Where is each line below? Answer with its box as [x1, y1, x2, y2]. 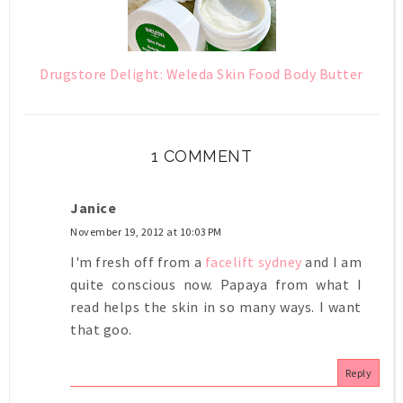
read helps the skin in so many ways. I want [70, 298, 362, 317]
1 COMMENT [150, 147, 253, 166]
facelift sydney [204, 253, 302, 272]
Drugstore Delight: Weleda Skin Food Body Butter [40, 65, 363, 84]
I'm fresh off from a [70, 253, 205, 272]
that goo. [70, 320, 132, 339]
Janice [70, 199, 116, 218]
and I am [301, 253, 363, 272]
